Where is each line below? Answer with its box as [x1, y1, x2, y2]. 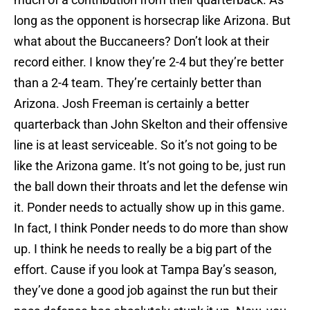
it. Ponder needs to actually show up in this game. [14, 200, 285, 215]
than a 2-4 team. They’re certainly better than [14, 75, 262, 91]
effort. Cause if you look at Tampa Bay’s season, [14, 262, 277, 277]
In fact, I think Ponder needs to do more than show [14, 221, 289, 236]
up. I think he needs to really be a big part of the [14, 241, 272, 257]
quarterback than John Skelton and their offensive [14, 117, 288, 132]
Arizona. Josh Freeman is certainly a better [14, 96, 249, 111]
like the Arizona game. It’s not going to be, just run [14, 158, 286, 174]
